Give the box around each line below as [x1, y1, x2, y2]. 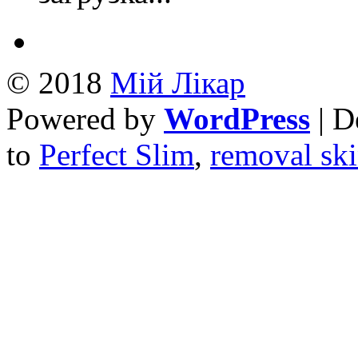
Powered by [6, 101, 164, 137]
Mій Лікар [110, 66, 245, 101]
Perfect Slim [39, 137, 194, 173]
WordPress [164, 101, 310, 137]
